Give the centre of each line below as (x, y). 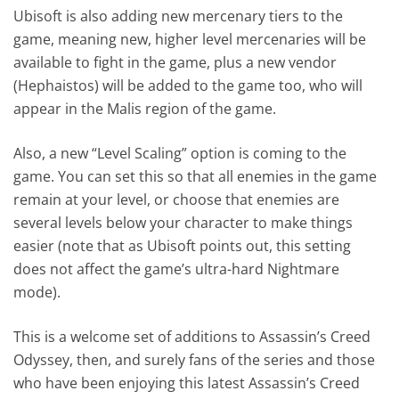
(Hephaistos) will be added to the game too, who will (188, 85)
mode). (37, 292)
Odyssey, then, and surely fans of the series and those (195, 359)
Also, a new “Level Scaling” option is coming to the (180, 153)
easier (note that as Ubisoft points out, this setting (183, 245)
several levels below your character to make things (183, 222)
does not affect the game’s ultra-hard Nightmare (177, 269)
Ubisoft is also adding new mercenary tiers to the (179, 16)
